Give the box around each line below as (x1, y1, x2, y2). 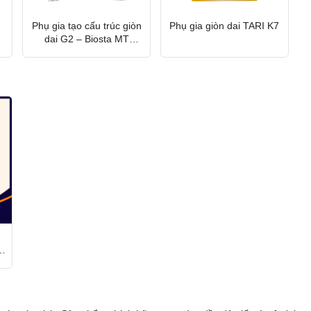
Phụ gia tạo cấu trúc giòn (31, 19, 142, 31)
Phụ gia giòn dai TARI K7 (169, 19, 280, 31)
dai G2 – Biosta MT (44, 33, 129, 44)
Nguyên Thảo (56, 46, 117, 58)
